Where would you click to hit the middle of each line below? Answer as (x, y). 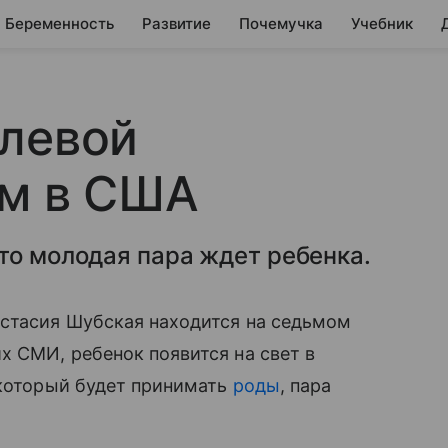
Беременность (59, 23)
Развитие (176, 23)
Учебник (382, 23)
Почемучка (281, 23)
